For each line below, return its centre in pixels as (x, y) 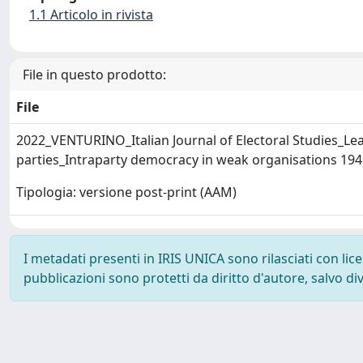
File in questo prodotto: (94, 74)
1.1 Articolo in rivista (91, 14)
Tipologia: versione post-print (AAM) (126, 192)
